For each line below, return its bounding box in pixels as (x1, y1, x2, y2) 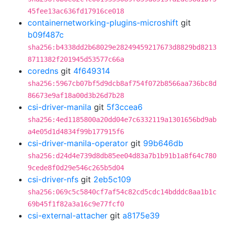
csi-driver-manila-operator (28, 138, 128, 148)
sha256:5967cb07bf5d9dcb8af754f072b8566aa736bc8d (28, 79, 216, 87)
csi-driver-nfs (28, 174, 78, 184)
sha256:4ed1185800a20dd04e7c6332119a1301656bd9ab (28, 116, 216, 124)
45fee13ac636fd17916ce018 (28, 7, 124, 15)
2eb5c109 (93, 174, 131, 184)
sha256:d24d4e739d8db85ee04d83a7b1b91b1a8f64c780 (28, 152, 216, 160)
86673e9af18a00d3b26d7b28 (28, 91, 124, 99)
